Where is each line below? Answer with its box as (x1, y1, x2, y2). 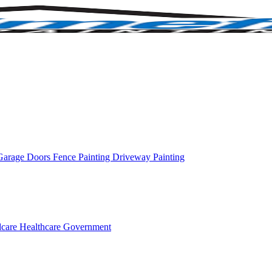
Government (63, 222, 111, 232)
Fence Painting (53, 152, 112, 162)
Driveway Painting (112, 152, 185, 162)
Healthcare (19, 222, 63, 232)
